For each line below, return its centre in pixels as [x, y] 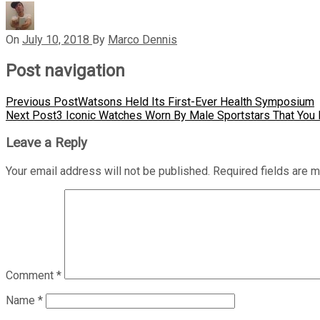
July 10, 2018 [56, 39]
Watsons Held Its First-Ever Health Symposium [196, 101]
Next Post [31, 115]
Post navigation [65, 70]
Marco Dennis [142, 39]
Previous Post [42, 101]
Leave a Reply [46, 143]
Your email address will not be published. [108, 171]
